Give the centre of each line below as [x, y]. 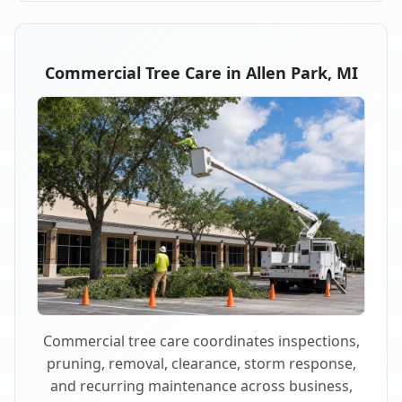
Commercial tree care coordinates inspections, [201, 341]
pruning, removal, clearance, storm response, [201, 363]
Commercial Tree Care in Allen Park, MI [201, 73]
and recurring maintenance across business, [201, 385]
